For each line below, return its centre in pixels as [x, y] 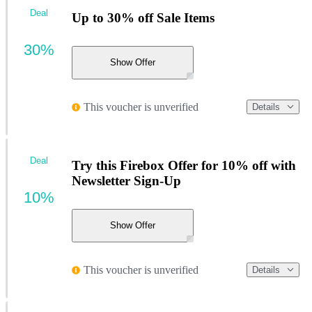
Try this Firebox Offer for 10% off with [184, 166]
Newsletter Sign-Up [126, 181]
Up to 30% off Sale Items [143, 18]
